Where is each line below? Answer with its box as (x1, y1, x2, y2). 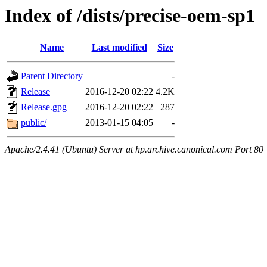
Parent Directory (21, 71, 83, 82)
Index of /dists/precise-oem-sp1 (5, 5, 255, 26)
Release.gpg (21, 102, 67, 113)
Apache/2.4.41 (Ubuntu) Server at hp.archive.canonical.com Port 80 (5, 144, 263, 155)
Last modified (91, 42, 147, 53)
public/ (21, 117, 46, 128)
